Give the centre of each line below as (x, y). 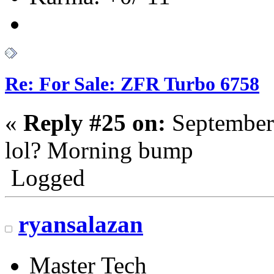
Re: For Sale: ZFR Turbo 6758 (132, 83)
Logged (45, 178)
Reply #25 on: (94, 123)
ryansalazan (81, 224)
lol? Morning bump (99, 150)
